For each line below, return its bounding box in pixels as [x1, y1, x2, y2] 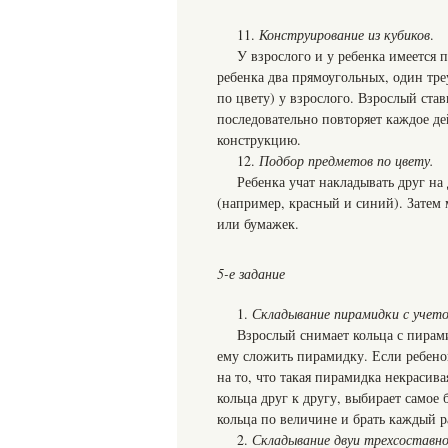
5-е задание [217, 264, 285, 283]
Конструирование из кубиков [259, 25, 430, 44]
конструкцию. [217, 130, 301, 149]
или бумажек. [217, 214, 299, 233]
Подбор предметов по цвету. [259, 151, 434, 170]
